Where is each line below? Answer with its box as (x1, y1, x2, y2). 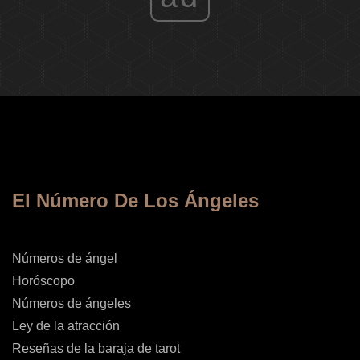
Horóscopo (12, 274, 75, 288)
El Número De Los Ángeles (12, 190, 259, 212)
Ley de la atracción (12, 319, 120, 333)
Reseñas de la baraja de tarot (12, 342, 180, 356)
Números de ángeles (12, 297, 131, 311)
